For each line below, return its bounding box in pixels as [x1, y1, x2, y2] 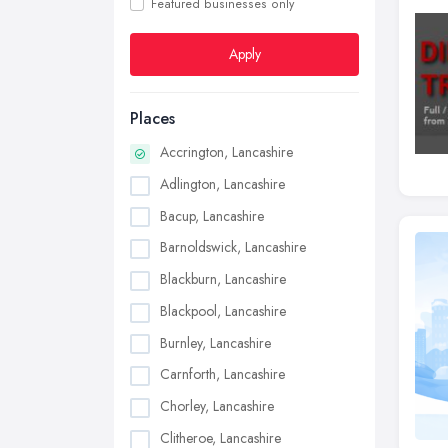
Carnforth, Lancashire [160, 364, 285, 385]
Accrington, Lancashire [160, 142, 293, 162]
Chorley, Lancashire [160, 396, 274, 417]
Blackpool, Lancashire [160, 300, 286, 321]
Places [130, 107, 175, 130]
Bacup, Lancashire [160, 205, 264, 226]
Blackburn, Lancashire [160, 269, 286, 290]
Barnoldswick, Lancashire [160, 237, 306, 258]
